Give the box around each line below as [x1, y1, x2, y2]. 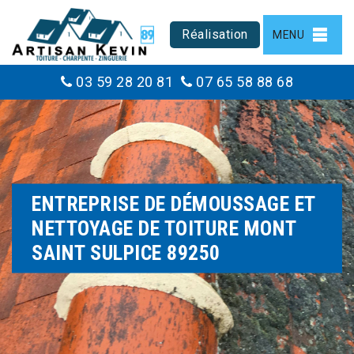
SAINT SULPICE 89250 [32, 240, 220, 265]
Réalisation [182, 26, 248, 42]
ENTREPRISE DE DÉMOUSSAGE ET [32, 191, 316, 216]
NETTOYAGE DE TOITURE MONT [32, 216, 297, 240]
